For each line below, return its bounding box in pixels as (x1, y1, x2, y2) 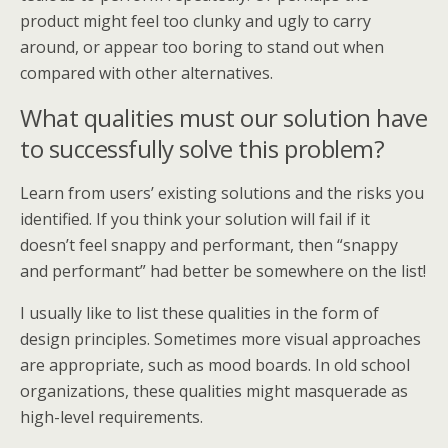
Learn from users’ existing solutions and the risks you (20, 182, 424, 204)
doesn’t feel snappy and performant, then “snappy (20, 234, 398, 256)
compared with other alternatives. (20, 62, 273, 84)
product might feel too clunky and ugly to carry (20, 10, 371, 32)
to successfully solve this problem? (20, 132, 385, 165)
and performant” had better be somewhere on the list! (20, 260, 426, 282)
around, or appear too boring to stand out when (20, 36, 384, 58)
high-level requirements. (20, 406, 203, 428)
